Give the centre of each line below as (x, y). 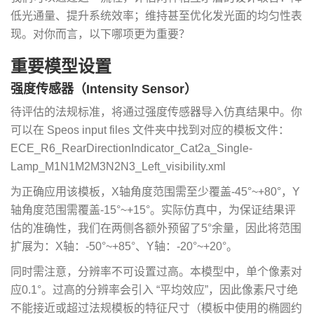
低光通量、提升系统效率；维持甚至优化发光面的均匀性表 (156, 15)
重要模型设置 (61, 66)
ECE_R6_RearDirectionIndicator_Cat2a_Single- (131, 148)
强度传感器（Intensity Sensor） (104, 89)
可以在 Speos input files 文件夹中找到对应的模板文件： (150, 130)
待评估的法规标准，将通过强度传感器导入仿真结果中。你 (156, 111)
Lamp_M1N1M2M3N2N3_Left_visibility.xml (118, 166)
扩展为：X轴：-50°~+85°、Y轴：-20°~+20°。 (124, 246)
